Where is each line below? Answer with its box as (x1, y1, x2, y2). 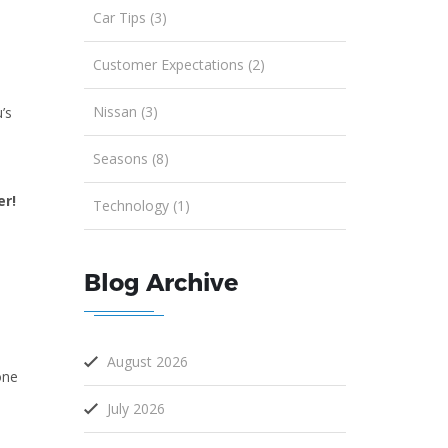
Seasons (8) (92, 148, 169, 168)
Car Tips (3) (92, 7, 167, 27)
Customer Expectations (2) (92, 54, 265, 74)
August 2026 (106, 351, 188, 371)
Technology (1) (92, 195, 190, 215)
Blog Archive (83, 266, 238, 296)
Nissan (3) (92, 101, 158, 121)
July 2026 (106, 398, 165, 418)
